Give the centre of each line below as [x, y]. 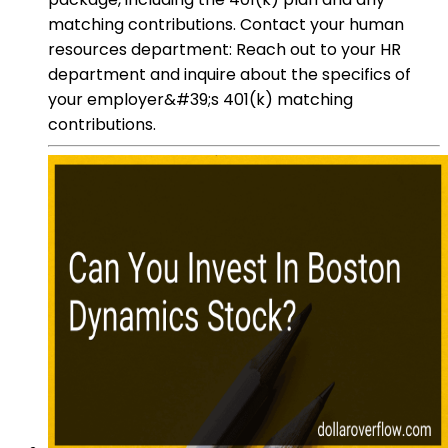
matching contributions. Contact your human [226, 24]
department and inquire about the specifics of [229, 74]
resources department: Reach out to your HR [224, 49]
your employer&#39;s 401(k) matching [200, 99]
